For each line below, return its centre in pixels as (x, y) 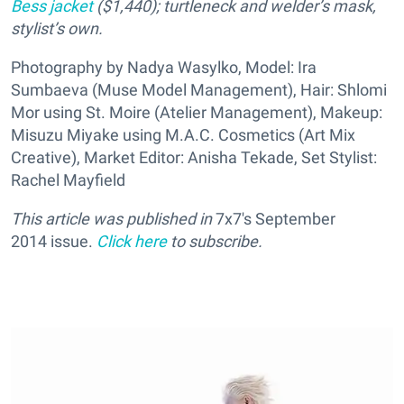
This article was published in (111, 219)
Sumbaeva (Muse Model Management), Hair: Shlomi (199, 90)
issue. (72, 241)
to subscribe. (215, 241)
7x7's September (274, 219)
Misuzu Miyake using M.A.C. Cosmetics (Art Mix (183, 135)
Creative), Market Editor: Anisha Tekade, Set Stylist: (194, 157)
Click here (132, 241)
